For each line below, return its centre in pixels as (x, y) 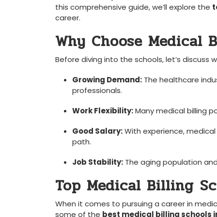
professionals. (97, 90)
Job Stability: (98, 162)
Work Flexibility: (103, 111)
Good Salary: (97, 131)
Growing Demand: (107, 80)
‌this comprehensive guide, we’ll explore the (134, 7)
